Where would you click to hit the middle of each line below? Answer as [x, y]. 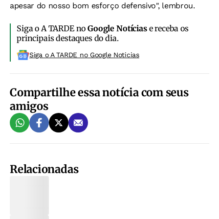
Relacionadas [44, 169]
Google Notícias [117, 28]
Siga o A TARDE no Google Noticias [84, 55]
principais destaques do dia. [68, 38]
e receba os [168, 28]
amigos [29, 106]
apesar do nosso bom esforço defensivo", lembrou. [102, 6]
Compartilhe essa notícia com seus [99, 92]
